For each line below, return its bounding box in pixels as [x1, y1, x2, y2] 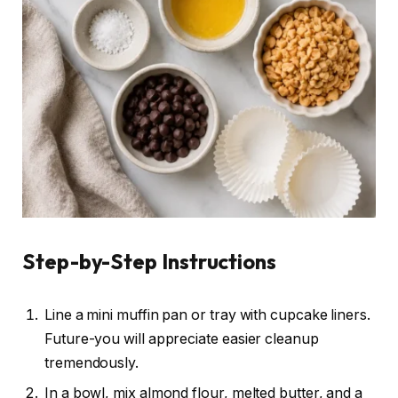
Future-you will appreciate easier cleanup [44, 330, 319, 347]
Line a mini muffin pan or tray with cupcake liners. [44, 306, 370, 323]
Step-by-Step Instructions [22, 247, 277, 275]
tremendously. [44, 354, 139, 371]
